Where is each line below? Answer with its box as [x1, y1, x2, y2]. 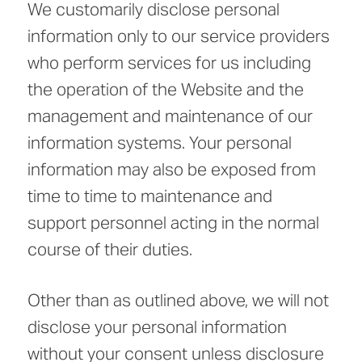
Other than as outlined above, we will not [27, 289, 329, 312]
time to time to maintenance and [27, 185, 272, 208]
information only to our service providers [27, 25, 330, 48]
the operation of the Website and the [27, 78, 304, 101]
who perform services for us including [27, 52, 311, 74]
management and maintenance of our [27, 105, 313, 128]
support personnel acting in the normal [27, 212, 319, 234]
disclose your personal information [27, 316, 287, 339]
